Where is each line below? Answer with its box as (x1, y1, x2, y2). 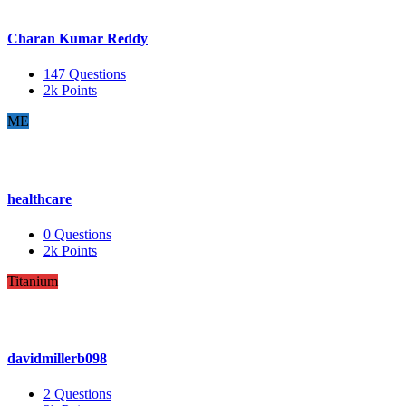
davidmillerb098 (7, 351, 107, 367)
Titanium (7, 273, 58, 289)
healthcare (7, 190, 72, 207)
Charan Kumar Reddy (7, 31, 148, 47)
